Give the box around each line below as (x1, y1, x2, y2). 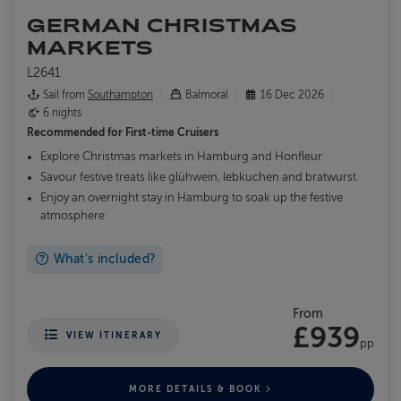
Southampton (88, 89, 153, 102)
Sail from (40, 89, 88, 102)
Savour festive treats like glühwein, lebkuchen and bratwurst (40, 171, 359, 184)
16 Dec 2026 (258, 89, 327, 102)
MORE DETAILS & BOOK (129, 384, 265, 395)
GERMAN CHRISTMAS (27, 13, 298, 37)
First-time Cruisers (125, 126, 218, 140)
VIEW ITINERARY (66, 330, 162, 341)
